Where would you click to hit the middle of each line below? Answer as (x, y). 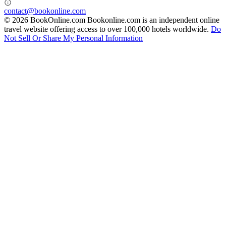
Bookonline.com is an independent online (153, 20)
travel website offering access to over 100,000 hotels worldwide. (107, 29)
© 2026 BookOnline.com (46, 20)
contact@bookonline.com (45, 11)
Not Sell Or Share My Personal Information (73, 38)
